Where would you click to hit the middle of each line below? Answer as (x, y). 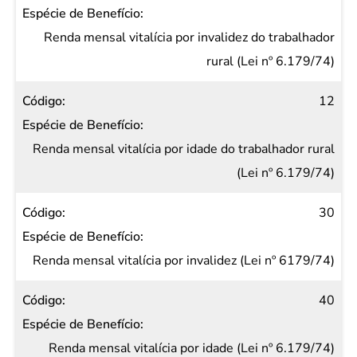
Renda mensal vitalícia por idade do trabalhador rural (184, 149)
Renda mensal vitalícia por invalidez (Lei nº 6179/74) (184, 261)
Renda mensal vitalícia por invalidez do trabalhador (189, 37)
